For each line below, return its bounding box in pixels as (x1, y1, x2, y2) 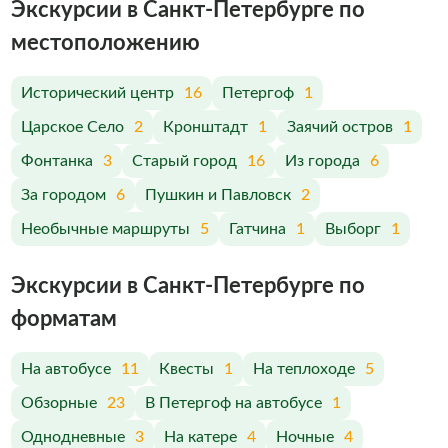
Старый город (131, 153, 237, 169)
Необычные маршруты (20, 221, 190, 237)
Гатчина (228, 221, 286, 237)
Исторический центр (20, 85, 174, 101)
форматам (10, 308, 117, 330)
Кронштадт (162, 119, 248, 135)
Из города (284, 153, 360, 169)
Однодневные (20, 429, 125, 445)
